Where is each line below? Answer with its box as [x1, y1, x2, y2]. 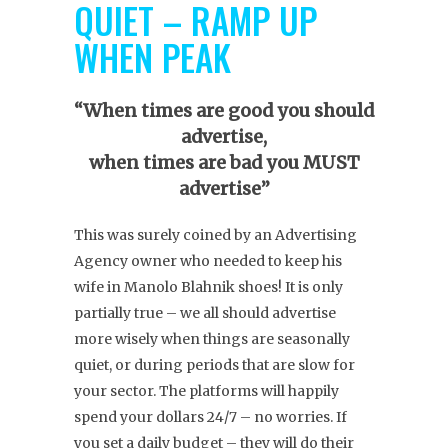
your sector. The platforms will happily [74, 382, 339, 401]
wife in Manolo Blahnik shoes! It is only [74, 278, 343, 297]
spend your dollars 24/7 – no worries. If [74, 408, 347, 427]
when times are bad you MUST [88, 151, 360, 175]
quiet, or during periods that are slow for [74, 356, 355, 375]
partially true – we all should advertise [74, 304, 336, 323]
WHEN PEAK [74, 31, 231, 84]
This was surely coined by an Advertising [74, 226, 357, 245]
